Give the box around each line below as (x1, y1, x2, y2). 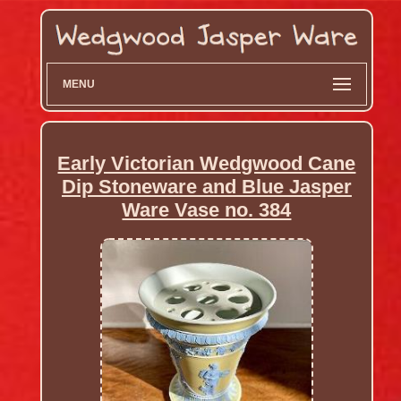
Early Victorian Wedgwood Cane (57, 152, 356, 175)
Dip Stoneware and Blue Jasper (61, 175, 352, 199)
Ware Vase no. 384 (122, 199, 292, 222)
